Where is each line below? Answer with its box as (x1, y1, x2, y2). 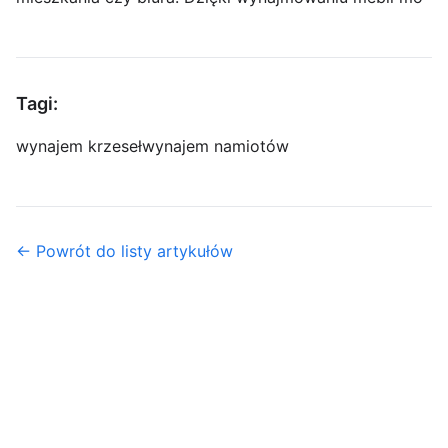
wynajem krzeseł (16, 136, 142, 157)
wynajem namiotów (142, 136, 289, 157)
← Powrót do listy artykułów (16, 241, 233, 262)
